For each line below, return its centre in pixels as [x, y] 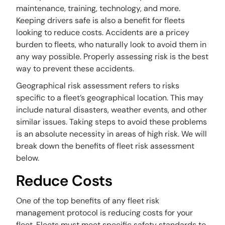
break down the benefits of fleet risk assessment [105, 146]
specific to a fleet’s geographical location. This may [110, 98]
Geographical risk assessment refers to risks [98, 86]
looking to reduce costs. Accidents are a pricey [103, 32]
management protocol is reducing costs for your [105, 213]
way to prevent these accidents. [76, 69]
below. [29, 158]
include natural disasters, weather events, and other [112, 110]
